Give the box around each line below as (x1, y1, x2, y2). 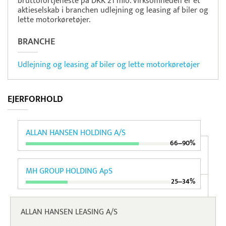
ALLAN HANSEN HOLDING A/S (26, 126, 126, 140)
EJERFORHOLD (8, 92, 63, 107)
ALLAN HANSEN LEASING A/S (21, 205, 118, 219)
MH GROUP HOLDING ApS (26, 164, 112, 179)
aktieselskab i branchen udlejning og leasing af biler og (18, 4, 208, 18)
